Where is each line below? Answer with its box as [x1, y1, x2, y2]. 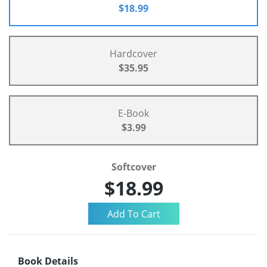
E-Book [118, 107, 149, 120]
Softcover [111, 160, 156, 174]
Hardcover [110, 47, 157, 61]
